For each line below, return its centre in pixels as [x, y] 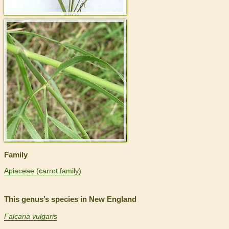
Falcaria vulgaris [31, 216]
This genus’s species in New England [70, 199]
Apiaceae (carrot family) [43, 171]
